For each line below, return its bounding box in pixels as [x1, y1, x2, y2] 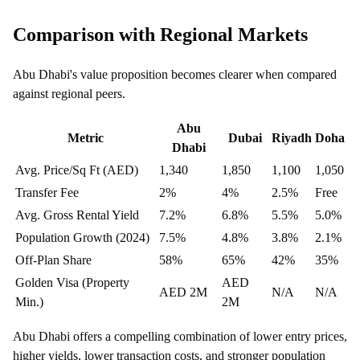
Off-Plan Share [15, 252, 92, 267]
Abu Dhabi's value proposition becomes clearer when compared [13, 67, 337, 81]
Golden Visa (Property [15, 275, 129, 289]
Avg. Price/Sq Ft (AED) [15, 162, 138, 177]
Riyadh [272, 130, 312, 145]
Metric [67, 130, 104, 145]
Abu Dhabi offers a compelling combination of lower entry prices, [13, 329, 347, 343]
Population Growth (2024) [15, 230, 149, 244]
